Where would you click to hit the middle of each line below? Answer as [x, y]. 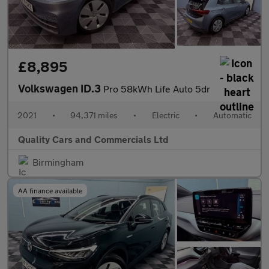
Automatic [232, 115]
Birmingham [58, 162]
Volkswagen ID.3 [61, 89]
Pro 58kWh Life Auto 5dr [157, 89]
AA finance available [50, 191]
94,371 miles [94, 115]
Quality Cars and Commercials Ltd [93, 139]
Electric [165, 115]
